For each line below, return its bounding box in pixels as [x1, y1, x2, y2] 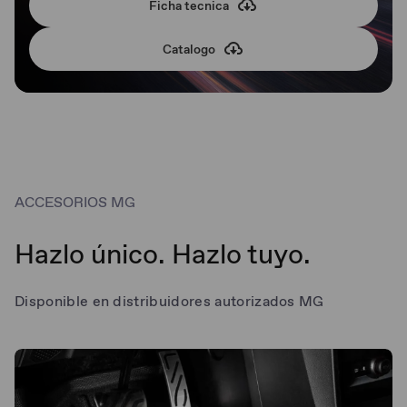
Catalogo [163, 40, 215, 57]
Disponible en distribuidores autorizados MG [15, 291, 324, 311]
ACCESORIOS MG [15, 192, 135, 212]
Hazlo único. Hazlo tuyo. [15, 235, 311, 272]
